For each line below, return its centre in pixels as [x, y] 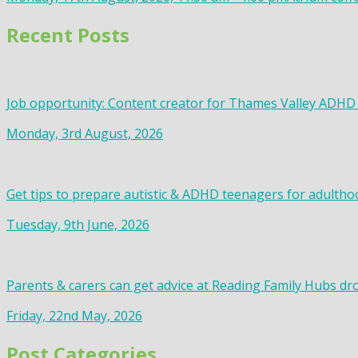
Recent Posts [68, 35]
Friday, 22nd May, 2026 [74, 316]
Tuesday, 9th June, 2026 [78, 225]
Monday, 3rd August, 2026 [85, 134]
